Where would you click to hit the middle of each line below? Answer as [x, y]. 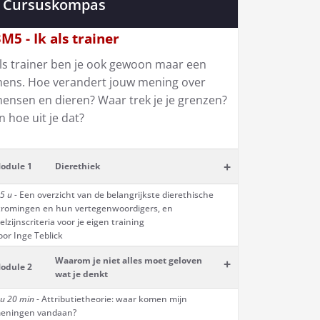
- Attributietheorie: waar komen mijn [111, 299]
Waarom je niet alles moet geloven [129, 260]
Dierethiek [77, 166]
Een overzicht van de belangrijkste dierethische [115, 195]
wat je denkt [81, 274]
